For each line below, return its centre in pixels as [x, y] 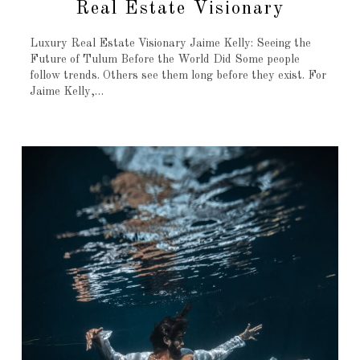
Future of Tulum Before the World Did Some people [164, 60]
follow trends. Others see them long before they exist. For [178, 76]
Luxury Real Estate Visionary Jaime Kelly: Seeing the [170, 44]
